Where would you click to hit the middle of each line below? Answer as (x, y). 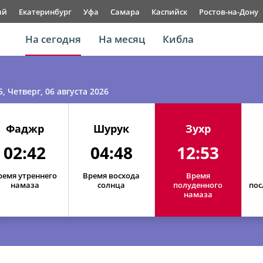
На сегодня (53, 39)
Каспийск (169, 12)
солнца (112, 185)
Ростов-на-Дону (229, 12)
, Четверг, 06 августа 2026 (56, 91)
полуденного (198, 185)
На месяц (122, 39)
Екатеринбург (45, 12)
